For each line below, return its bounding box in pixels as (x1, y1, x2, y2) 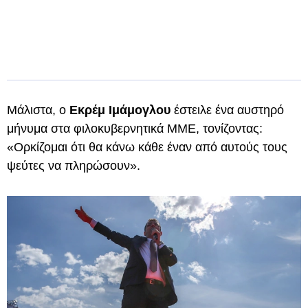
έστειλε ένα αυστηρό (170, 103, 284, 117)
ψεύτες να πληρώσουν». (7, 159, 140, 173)
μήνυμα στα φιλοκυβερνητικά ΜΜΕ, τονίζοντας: (7, 122, 263, 135)
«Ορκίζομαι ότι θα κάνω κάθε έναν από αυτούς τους (7, 140, 287, 154)
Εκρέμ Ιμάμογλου (69, 103, 170, 117)
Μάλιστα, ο (7, 103, 69, 117)
